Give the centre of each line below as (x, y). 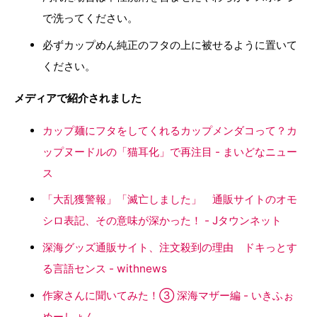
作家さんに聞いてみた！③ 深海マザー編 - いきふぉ (168, 295)
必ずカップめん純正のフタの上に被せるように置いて (170, 45)
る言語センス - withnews (105, 268)
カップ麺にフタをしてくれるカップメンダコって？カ (170, 130)
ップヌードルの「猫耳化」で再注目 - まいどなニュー (170, 151)
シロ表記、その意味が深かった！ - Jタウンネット (162, 221)
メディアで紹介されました (78, 98)
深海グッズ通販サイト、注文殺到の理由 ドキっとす (170, 247)
